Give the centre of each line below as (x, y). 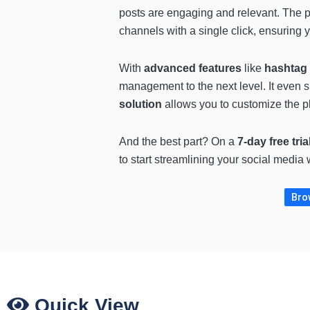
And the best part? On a (178, 142)
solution (140, 104)
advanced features (194, 69)
